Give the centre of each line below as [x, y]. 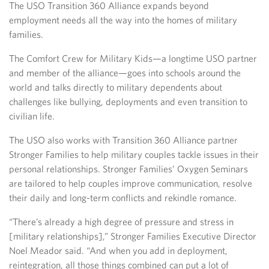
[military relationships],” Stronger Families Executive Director [133, 236]
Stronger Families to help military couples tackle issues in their [134, 155]
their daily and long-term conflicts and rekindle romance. [123, 198]
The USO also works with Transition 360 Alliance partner [123, 140]
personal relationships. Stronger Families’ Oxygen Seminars [128, 169]
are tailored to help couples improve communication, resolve [131, 183]
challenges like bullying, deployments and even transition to [128, 102]
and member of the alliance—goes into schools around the [125, 73]
